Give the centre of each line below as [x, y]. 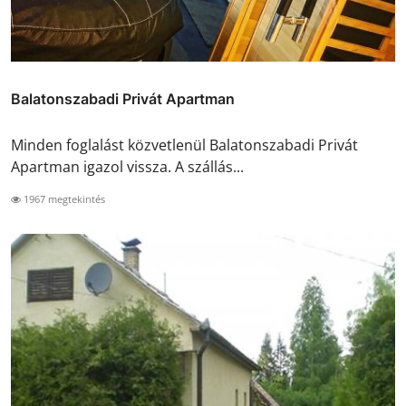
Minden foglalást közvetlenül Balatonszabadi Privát [184, 145]
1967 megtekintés [63, 198]
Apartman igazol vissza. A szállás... [127, 166]
